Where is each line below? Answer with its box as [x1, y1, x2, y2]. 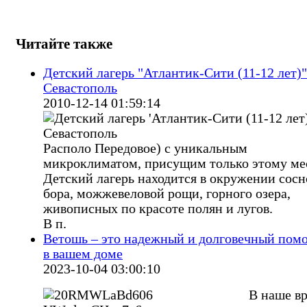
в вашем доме [43, 247, 123, 262]
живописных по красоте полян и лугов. [43, 201, 273, 217]
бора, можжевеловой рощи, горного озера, [43, 186, 291, 201]
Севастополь [43, 81, 117, 96]
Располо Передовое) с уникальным [43, 141, 247, 156]
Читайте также [16, 36, 112, 53]
